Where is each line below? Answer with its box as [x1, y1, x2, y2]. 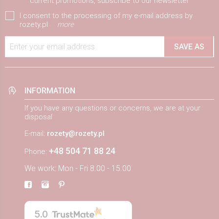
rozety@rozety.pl [47, 129, 105, 138]
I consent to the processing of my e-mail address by [20, 11, 193, 20]
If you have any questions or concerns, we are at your [24, 103, 200, 112]
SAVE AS [174, 42, 204, 51]
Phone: [24, 147, 49, 156]
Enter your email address [10, 42, 95, 51]
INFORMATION [24, 86, 75, 95]
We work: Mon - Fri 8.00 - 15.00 [24, 163, 131, 173]
